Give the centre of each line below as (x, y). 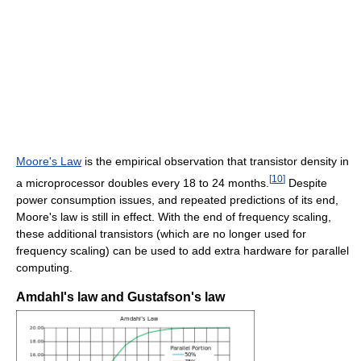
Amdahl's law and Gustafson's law (120, 297)
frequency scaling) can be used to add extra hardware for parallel (183, 250)
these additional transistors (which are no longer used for (161, 233)
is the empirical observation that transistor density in (215, 162)
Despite (306, 183)
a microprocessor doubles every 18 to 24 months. (143, 183)
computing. (44, 267)
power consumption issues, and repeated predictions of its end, (177, 199)
